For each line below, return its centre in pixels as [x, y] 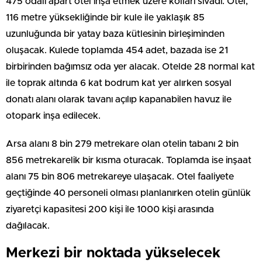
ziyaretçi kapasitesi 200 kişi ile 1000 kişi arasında [110, 209]
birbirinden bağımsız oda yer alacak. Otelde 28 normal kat [130, 66]
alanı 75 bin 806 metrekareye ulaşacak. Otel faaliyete [120, 176]
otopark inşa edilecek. [53, 116]
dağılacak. [28, 225]
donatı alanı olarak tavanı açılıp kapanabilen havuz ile [119, 99]
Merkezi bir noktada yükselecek [113, 253]
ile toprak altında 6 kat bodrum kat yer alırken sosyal [119, 83]
